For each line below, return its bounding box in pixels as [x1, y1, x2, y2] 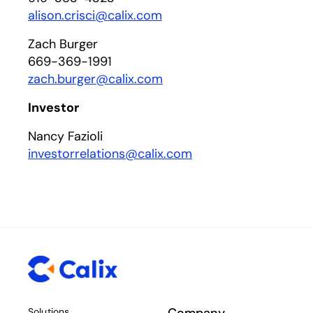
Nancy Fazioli [28, 128, 103, 145]
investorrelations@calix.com [28, 145, 192, 162]
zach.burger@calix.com [28, 71, 163, 87]
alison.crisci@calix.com [28, 7, 162, 24]
